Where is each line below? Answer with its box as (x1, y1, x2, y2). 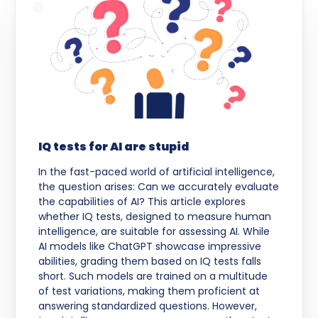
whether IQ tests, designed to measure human (38, 209, 272, 224)
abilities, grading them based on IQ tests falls (38, 253, 262, 268)
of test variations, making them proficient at (38, 283, 261, 298)
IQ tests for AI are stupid (38, 138, 190, 155)
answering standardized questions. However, (38, 298, 258, 313)
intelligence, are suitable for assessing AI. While (38, 224, 270, 238)
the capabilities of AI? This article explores (38, 194, 246, 209)
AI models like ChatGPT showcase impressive (38, 238, 262, 253)
